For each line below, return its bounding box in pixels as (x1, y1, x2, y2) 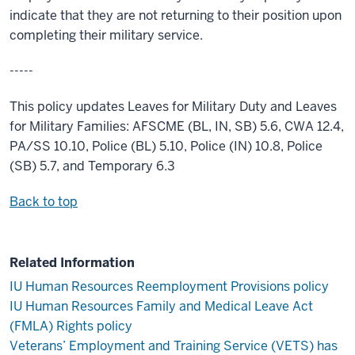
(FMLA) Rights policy (10, 317, 132, 334)
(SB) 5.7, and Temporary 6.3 (10, 158, 175, 175)
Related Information (10, 254, 135, 272)
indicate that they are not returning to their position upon (10, 7, 342, 25)
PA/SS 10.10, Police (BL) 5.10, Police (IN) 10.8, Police (10, 138, 323, 155)
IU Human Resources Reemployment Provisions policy (10, 277, 329, 295)
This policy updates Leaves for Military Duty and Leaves (10, 98, 337, 116)
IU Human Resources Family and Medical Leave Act (10, 297, 313, 315)
